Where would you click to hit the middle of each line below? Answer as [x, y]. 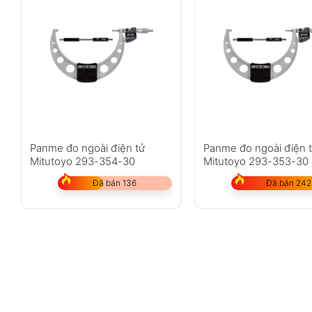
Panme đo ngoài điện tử [87, 148]
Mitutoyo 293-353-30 [256, 162]
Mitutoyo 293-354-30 [82, 162]
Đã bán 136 [115, 183]
